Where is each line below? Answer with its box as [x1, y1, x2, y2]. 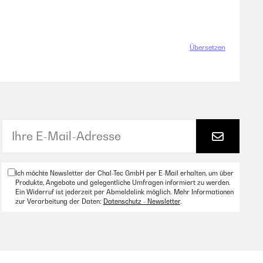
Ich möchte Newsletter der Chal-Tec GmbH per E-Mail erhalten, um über [15, 169, 234, 177]
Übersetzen [190, 43, 225, 52]
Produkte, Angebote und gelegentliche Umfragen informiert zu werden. [15, 178, 231, 187]
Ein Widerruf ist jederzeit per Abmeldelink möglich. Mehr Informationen [15, 188, 234, 196]
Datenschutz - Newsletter [103, 197, 180, 205]
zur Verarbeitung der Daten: [15, 197, 103, 205]
